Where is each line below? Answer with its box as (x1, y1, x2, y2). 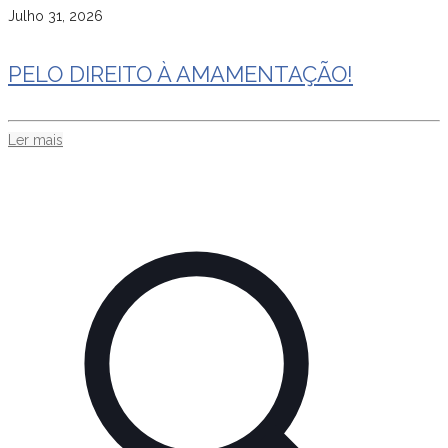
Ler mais (8, 132, 63, 149)
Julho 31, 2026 (8, 7, 103, 24)
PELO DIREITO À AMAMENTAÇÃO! (8, 61, 353, 88)
